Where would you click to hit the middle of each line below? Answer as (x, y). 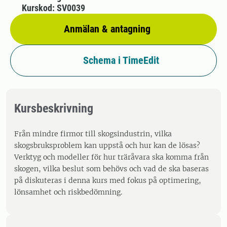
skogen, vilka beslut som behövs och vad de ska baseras (111, 169)
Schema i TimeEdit (121, 60)
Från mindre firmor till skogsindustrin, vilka (93, 134)
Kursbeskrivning (54, 108)
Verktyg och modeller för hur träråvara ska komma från (111, 157)
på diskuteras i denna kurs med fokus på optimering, (108, 180)
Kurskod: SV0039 (53, 8)
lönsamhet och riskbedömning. (68, 192)
